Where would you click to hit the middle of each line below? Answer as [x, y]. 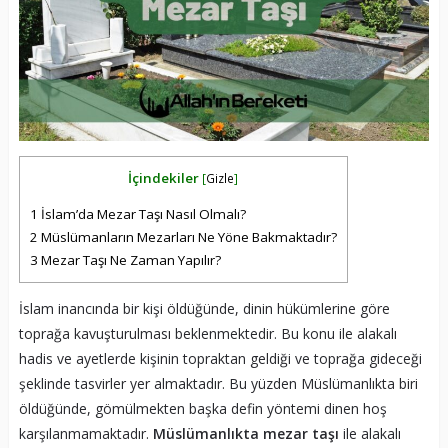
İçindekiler [164, 177]
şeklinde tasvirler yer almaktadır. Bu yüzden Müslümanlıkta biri [218, 384]
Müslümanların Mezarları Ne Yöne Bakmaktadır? [187, 237]
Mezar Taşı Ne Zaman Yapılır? [129, 260]
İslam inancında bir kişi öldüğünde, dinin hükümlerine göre [204, 309]
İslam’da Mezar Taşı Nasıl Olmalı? [141, 214]
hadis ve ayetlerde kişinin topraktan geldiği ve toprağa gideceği [220, 359]
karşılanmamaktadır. [85, 434]
